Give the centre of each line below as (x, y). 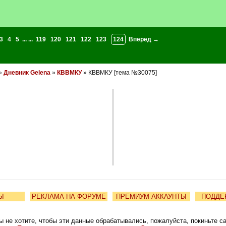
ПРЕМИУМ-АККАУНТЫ (151, 196)
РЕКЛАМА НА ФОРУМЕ (69, 196)
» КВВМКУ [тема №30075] (119, 73)
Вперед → (144, 39)
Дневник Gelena (27, 73)
